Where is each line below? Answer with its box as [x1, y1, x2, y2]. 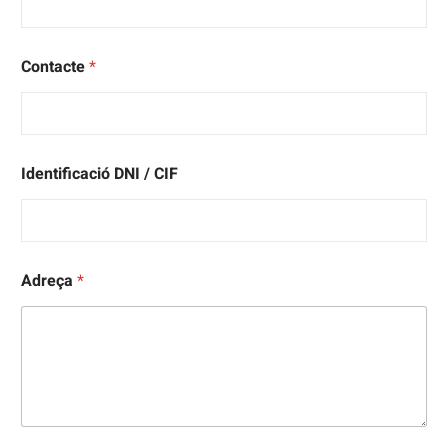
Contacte [21, 55, 89, 80]
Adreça [21, 269, 77, 294]
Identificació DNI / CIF [21, 162, 178, 187]
